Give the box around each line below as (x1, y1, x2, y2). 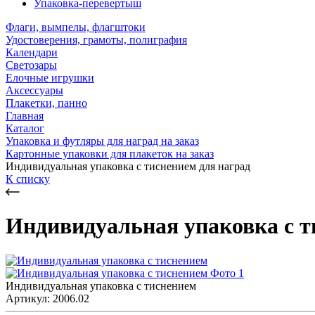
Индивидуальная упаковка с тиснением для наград (6, 160, 250, 172)
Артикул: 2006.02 (6, 292, 89, 304)
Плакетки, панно (6, 97, 87, 109)
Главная (6, 110, 44, 122)
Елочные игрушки (6, 72, 94, 84)
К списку (6, 173, 50, 185)
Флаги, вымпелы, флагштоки (6, 21, 146, 33)
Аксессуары (6, 84, 63, 96)
